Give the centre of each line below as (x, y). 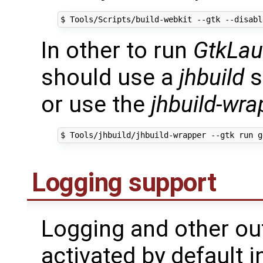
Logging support (124, 182)
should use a (110, 77)
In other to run (117, 50)
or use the (96, 104)
